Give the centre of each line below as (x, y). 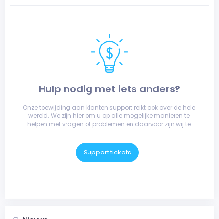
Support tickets (107, 152)
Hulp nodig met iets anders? (109, 89)
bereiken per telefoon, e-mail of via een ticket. (109, 132)
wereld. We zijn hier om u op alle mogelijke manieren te (109, 116)
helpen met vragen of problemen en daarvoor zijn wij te (109, 124)
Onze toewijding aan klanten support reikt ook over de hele (109, 107)
